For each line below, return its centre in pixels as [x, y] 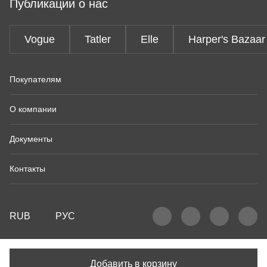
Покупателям [35, 79]
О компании [33, 109]
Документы [31, 139]
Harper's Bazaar [227, 39]
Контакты [27, 169]
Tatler [98, 39]
